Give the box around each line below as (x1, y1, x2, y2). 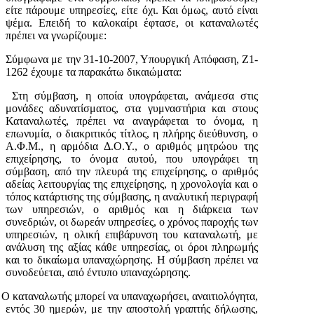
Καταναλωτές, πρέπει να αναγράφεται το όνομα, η (6, 114, 258, 127)
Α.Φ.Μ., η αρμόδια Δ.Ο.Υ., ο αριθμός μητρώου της (6, 139, 258, 152)
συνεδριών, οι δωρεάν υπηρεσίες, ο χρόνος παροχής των (6, 215, 258, 228)
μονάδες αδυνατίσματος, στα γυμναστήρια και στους (6, 102, 258, 114)
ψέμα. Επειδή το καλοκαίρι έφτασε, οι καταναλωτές (6, 16, 258, 29)
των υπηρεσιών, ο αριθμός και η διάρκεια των (6, 203, 258, 215)
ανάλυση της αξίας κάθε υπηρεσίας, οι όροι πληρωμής (6, 240, 258, 253)
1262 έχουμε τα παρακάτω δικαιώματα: (6, 65, 182, 78)
